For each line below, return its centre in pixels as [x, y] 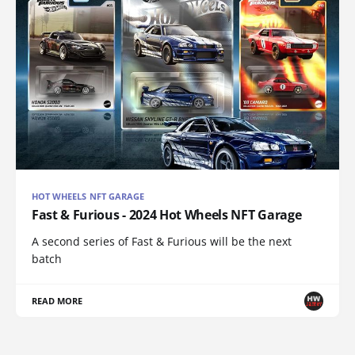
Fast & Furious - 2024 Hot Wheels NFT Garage [167, 215]
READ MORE [57, 301]
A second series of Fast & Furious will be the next [162, 242]
